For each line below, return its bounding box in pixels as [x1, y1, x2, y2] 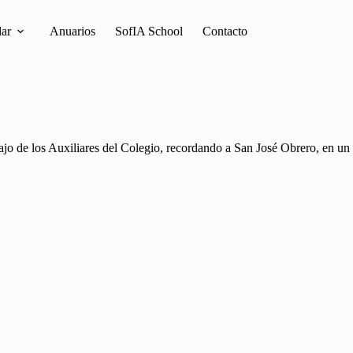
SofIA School [114, 24, 183, 38]
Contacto [202, 24, 247, 38]
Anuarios [49, 24, 95, 38]
